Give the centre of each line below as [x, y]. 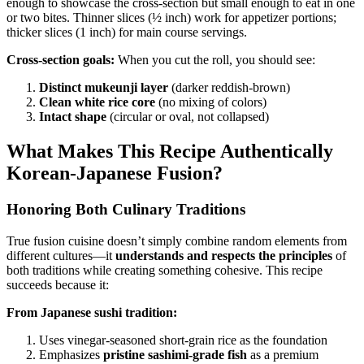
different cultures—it [61, 255]
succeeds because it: [58, 284]
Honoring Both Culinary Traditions [126, 209]
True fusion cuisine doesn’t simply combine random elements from [177, 240]
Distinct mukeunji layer [104, 88]
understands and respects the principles [224, 255]
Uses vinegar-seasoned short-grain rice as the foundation [183, 340]
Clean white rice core [97, 102]
